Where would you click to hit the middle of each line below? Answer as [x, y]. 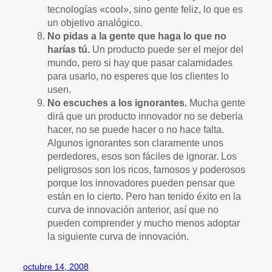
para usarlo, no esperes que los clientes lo [138, 76]
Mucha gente [216, 102]
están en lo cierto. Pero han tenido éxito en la [144, 196]
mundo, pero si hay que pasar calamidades [140, 62]
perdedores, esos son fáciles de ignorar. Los [142, 156]
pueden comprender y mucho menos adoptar [144, 223]
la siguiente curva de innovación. [118, 236]
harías [62, 49]
